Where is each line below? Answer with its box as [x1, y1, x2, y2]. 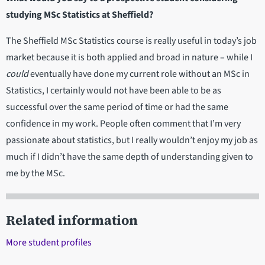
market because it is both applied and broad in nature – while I [6, 51, 253, 64]
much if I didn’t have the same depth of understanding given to [6, 150, 253, 164]
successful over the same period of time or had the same [6, 101, 228, 114]
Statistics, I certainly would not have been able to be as [6, 84, 221, 98]
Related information [6, 211, 138, 230]
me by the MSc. [6, 167, 65, 180]
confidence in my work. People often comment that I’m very [6, 117, 241, 131]
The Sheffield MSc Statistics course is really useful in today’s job [6, 34, 257, 48]
